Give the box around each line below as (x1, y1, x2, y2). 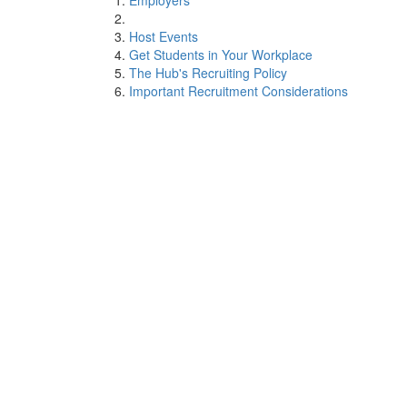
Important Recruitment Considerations (129, 82, 348, 100)
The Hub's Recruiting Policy (129, 64, 287, 82)
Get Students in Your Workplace (129, 45, 313, 64)
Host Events (129, 27, 198, 45)
